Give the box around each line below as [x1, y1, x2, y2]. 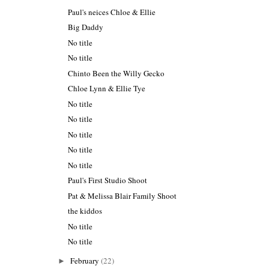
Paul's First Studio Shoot [68, 175, 148, 186]
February [70, 255, 101, 267]
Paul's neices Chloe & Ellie [68, 6, 156, 17]
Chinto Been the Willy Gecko [68, 67, 165, 79]
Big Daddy [68, 22, 104, 33]
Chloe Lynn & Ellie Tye [68, 83, 146, 94]
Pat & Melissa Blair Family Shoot [68, 190, 177, 201]
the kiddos [68, 205, 103, 217]
